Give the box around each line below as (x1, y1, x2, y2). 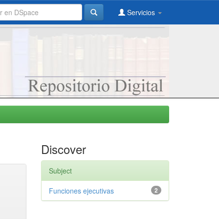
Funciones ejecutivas (48, 186, 114, 196)
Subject (48, 166, 72, 175)
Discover (41, 140, 86, 157)
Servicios (125, 7, 157, 17)
